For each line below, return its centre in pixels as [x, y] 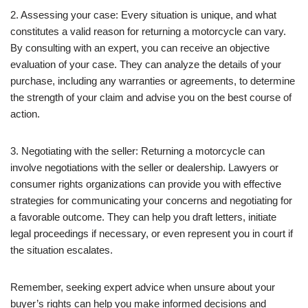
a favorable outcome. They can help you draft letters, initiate [143, 217]
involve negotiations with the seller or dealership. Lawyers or [144, 167]
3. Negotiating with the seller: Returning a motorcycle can [137, 151]
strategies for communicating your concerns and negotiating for [151, 200]
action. [25, 113]
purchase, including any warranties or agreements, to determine [153, 80]
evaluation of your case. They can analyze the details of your [146, 64]
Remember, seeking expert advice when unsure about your [143, 287]
